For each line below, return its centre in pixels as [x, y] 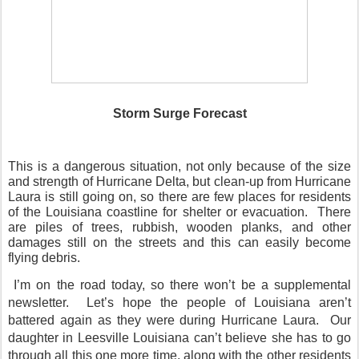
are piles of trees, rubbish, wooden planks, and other [179, 228]
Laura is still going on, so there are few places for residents [179, 197]
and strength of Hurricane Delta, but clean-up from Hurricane [179, 182]
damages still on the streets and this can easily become [179, 243]
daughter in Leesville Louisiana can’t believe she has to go [179, 338]
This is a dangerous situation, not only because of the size [179, 167]
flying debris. [44, 258]
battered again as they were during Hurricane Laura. [164, 321]
